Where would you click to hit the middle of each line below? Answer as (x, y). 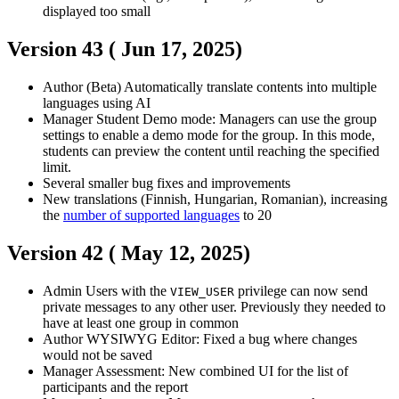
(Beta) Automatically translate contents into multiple (232, 87)
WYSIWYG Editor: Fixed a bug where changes (222, 338)
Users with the (128, 290)
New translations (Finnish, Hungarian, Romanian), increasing (215, 199)
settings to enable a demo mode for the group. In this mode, (209, 135)
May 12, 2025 (182, 252)
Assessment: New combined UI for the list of (222, 370)
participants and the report (115, 387)
